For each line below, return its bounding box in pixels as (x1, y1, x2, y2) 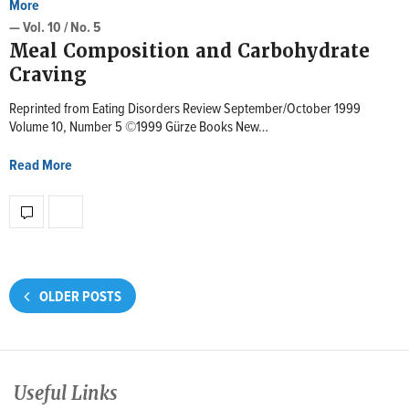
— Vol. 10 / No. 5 (9, 18, 100, 37)
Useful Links (14, 382, 118, 406)
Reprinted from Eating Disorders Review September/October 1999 (9, 100, 361, 119)
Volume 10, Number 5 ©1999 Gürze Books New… (9, 118, 268, 137)
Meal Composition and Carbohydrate (9, 39, 370, 63)
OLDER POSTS (37, 288, 121, 307)
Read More (9, 156, 72, 175)
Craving (9, 63, 87, 87)
